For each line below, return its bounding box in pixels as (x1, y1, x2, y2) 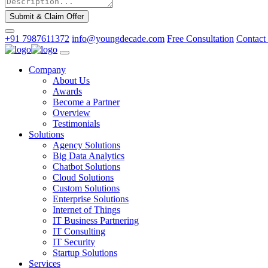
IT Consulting (53, 226, 105, 236)
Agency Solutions (53, 139, 120, 150)
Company (29, 64, 66, 75)
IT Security (53, 236, 95, 247)
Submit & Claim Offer (10, 11, 84, 21)
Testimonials (53, 118, 100, 129)
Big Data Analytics (53, 150, 124, 161)
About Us (53, 75, 90, 86)
